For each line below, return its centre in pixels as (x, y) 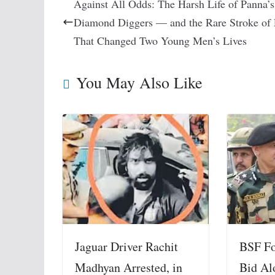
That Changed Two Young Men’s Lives (160, 40)
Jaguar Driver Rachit (126, 247)
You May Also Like (139, 82)
